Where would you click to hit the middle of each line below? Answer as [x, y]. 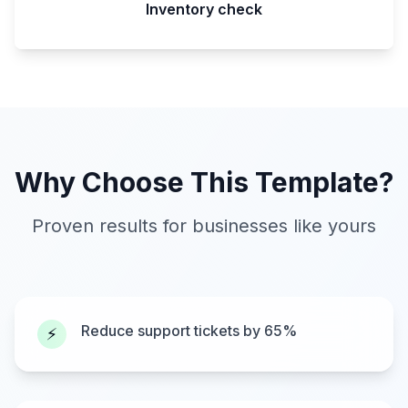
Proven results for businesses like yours [204, 226]
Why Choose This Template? [204, 182]
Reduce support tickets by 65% [189, 331]
